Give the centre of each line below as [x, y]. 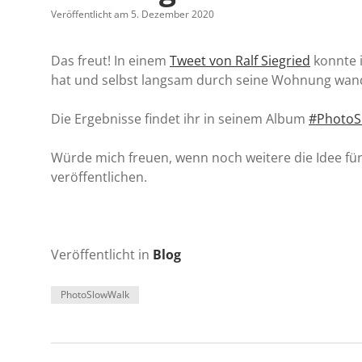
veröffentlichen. [99, 177]
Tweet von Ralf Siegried [240, 61]
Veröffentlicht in [102, 255]
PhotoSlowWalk [95, 295]
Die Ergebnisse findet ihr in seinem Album [180, 119]
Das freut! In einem [110, 61]
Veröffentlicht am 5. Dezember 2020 [133, 14]
